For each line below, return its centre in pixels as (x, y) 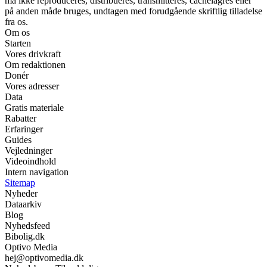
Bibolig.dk (25, 236)
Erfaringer (24, 129)
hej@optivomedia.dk (44, 257)
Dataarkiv (23, 204)
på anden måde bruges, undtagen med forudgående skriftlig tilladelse (133, 11)
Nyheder (21, 193)
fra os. (16, 21)
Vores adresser (32, 86)
